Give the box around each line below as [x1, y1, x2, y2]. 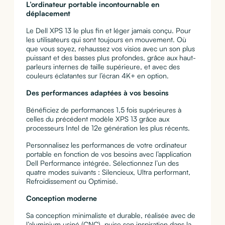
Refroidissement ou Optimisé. [26, 177, 118, 186]
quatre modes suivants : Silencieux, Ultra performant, [26, 168, 190, 177]
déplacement [26, 9, 70, 18]
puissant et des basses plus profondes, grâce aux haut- [26, 53, 196, 62]
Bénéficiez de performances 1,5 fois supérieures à [26, 105, 181, 115]
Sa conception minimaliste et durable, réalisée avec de [26, 211, 195, 220]
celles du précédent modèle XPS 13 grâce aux [26, 115, 169, 124]
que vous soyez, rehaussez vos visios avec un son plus [26, 44, 195, 53]
